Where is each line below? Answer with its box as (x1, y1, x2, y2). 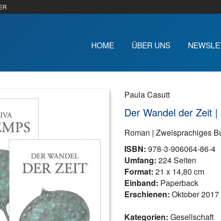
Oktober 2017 (170, 188, 219, 200)
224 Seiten (156, 154, 196, 166)
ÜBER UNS (132, 39, 170, 50)
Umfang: (124, 154, 156, 166)
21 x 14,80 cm (153, 166, 204, 177)
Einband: (124, 177, 158, 188)
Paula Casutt (124, 89, 170, 100)
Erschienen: (124, 188, 170, 200)
